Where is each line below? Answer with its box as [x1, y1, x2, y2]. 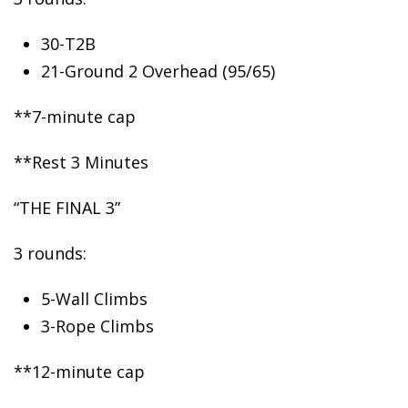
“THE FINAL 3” [14, 197, 120, 219]
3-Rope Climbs [41, 315, 154, 337]
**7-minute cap [14, 106, 136, 127]
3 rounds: [14, 242, 87, 264]
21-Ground [41, 60, 124, 82]
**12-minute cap [14, 361, 145, 382]
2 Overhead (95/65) [124, 60, 275, 82]
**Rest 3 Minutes [14, 151, 148, 173]
